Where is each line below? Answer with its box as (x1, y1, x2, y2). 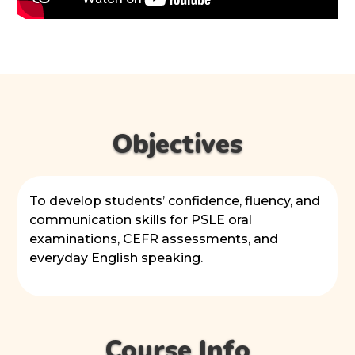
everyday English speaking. (29, 250, 204, 265)
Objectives (113, 127, 242, 162)
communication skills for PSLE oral (29, 212, 253, 227)
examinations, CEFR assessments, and (29, 231, 279, 246)
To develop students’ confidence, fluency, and (29, 193, 321, 208)
